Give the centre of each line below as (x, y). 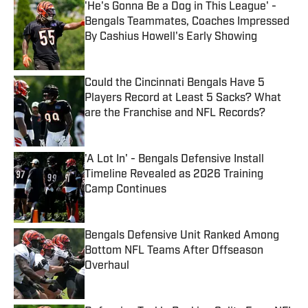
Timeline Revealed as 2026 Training (174, 175)
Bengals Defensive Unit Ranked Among (182, 236)
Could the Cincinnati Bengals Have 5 (175, 84)
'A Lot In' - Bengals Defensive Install (174, 160)
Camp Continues (125, 190)
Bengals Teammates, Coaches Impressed (187, 22)
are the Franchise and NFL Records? (175, 114)
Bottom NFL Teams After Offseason (174, 251)
